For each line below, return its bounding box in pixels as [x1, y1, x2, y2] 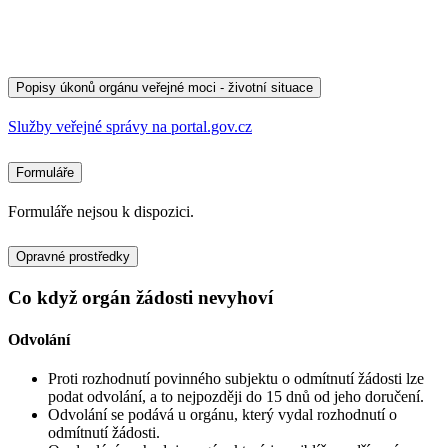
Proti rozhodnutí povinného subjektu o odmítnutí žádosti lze [48, 369, 424, 387]
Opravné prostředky [16, 249, 130, 265]
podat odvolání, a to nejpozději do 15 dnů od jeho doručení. [48, 387, 424, 405]
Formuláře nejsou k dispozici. [8, 202, 194, 220]
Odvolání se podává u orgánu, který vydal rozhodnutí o [48, 405, 397, 423]
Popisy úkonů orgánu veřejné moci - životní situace [16, 79, 313, 95]
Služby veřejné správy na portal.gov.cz [8, 117, 252, 135]
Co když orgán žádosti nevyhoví [8, 287, 273, 309]
